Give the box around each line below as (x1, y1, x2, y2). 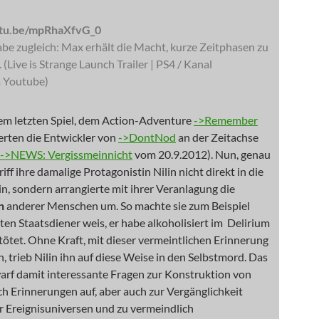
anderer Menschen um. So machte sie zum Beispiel (4, 199, 250, 213)
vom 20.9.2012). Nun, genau (132, 147, 271, 162)
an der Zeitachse (176, 130, 258, 145)
